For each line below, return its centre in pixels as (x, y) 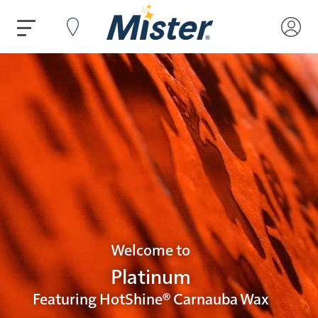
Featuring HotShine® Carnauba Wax (150, 300)
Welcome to (150, 251)
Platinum (150, 278)
